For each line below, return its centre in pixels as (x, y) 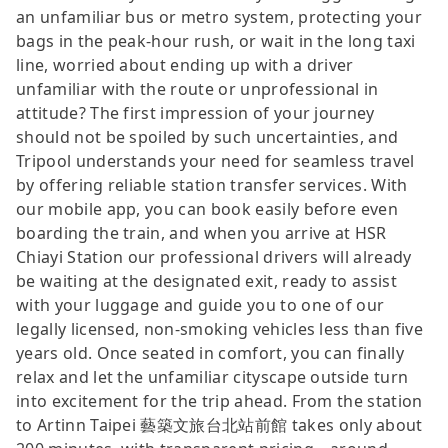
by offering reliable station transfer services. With (212, 184)
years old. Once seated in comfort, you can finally (210, 352)
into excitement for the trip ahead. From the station (219, 400)
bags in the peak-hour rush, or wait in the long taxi (216, 40)
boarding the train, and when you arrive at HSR (201, 232)
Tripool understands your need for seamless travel (215, 160)
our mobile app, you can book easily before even (207, 208)
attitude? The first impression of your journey (195, 112)
